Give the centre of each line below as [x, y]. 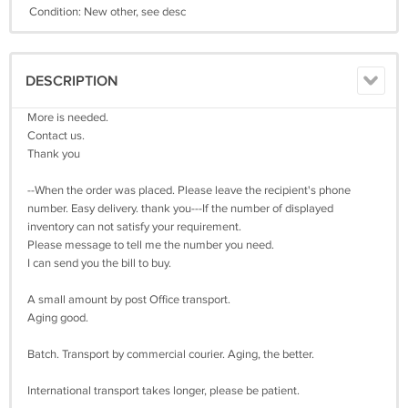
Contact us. [56, 136]
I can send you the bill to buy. [99, 264]
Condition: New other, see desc [107, 12]
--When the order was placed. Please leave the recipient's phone [189, 191]
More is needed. [68, 118]
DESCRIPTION [72, 82]
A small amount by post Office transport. [129, 300]
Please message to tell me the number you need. [151, 245]
